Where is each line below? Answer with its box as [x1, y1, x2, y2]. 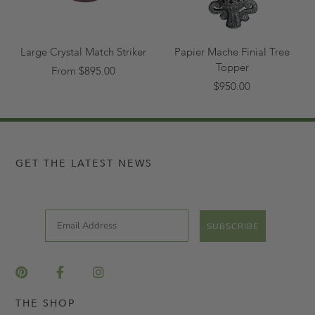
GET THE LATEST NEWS [15, 157, 153, 171]
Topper [215, 60, 249, 75]
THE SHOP [15, 297, 75, 311]
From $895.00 [51, 64, 115, 79]
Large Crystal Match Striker [20, 45, 146, 60]
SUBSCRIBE [207, 220, 259, 232]
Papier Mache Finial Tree [174, 45, 290, 60]
